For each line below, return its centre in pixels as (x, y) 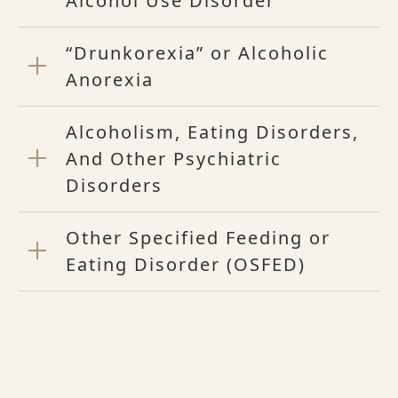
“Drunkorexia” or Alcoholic (197, 52)
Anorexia (110, 79)
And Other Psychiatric (174, 158)
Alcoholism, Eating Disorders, (212, 131)
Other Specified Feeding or (198, 237)
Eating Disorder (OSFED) (186, 264)
